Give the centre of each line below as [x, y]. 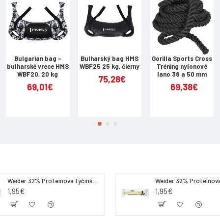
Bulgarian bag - [38, 58]
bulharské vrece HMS [38, 66]
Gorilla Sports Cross [182, 58]
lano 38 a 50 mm [182, 74]
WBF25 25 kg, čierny [110, 66]
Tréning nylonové [182, 66]
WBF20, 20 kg [38, 74]
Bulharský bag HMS [110, 58]
